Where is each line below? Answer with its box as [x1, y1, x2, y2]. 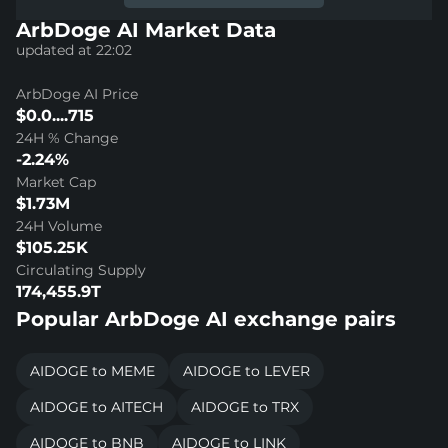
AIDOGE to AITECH [30, 397, 163, 416]
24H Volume [16, 216, 102, 235]
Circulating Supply [16, 260, 146, 279]
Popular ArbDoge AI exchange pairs [16, 306, 396, 331]
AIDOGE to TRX [191, 397, 299, 416]
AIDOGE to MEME [30, 361, 155, 380]
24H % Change [16, 128, 118, 147]
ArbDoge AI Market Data [16, 17, 276, 42]
